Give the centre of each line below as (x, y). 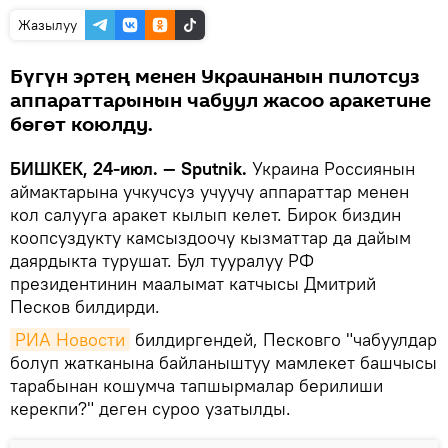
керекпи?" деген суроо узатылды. (150, 408)
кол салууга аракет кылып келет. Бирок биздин (205, 214)
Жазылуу (47, 24)
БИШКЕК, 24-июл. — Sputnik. (131, 168)
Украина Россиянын (333, 168)
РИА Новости (70, 339)
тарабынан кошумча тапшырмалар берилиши (196, 385)
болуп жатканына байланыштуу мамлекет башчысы (223, 362)
